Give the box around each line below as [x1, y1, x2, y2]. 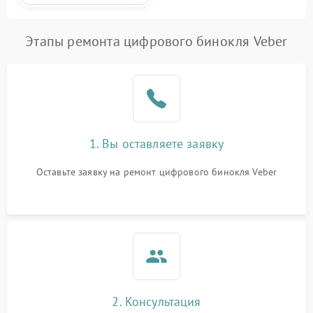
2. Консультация [112, 293, 201, 310]
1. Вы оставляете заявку [89, 136, 224, 152]
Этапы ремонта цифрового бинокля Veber [25, 32, 288, 50]
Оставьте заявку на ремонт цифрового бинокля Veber [36, 166, 277, 178]
